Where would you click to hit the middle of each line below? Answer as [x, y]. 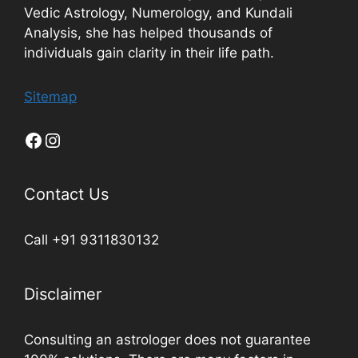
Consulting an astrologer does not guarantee [167, 340]
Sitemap [50, 97]
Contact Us [66, 195]
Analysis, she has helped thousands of [148, 33]
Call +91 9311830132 [91, 240]
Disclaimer [63, 294]
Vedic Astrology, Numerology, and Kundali [158, 13]
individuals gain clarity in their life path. [149, 53]
